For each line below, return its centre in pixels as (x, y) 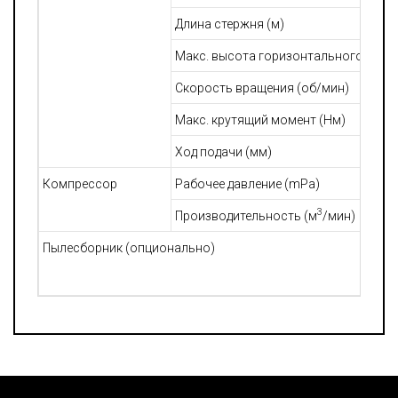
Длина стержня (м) (230, 24)
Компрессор (80, 183)
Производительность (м (246, 215)
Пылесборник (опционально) (129, 247)
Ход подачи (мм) (223, 151)
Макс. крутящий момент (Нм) (260, 119)
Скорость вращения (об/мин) (262, 88)
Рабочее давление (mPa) (249, 183)
